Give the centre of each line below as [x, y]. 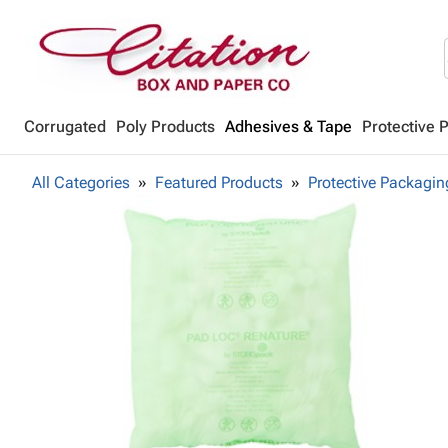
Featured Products [219, 182]
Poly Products [165, 126]
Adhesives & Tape [288, 126]
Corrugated [65, 126]
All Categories [81, 182]
